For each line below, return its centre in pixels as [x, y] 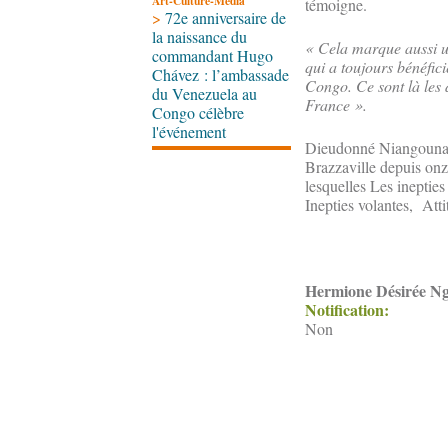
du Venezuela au [204, 94]
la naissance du [199, 37]
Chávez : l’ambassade [220, 75]
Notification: [349, 310]
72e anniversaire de [225, 18]
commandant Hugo [212, 56]
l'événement [189, 132]
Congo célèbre [198, 113]
